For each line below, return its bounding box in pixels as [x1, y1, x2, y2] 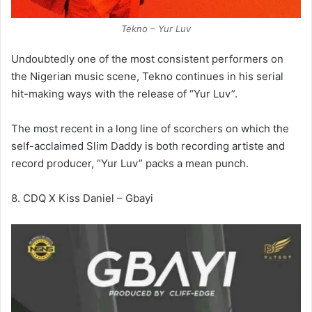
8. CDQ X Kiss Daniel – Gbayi [11, 191, 153, 205]
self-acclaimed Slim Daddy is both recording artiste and [11, 139, 285, 153]
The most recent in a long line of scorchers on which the [11, 121, 289, 135]
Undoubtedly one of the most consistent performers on [11, 52, 283, 65]
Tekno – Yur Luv [121, 22, 191, 34]
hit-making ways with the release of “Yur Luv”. [11, 86, 237, 100]
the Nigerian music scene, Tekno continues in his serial [11, 69, 283, 83]
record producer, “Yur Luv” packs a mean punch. [11, 156, 249, 170]
